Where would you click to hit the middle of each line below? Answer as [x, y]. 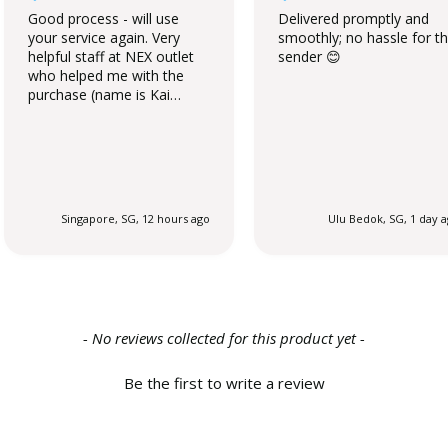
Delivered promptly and [353, 18]
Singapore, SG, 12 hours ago [135, 219]
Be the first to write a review [224, 382]
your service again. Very [90, 37]
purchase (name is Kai [99, 94]
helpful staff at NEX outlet [111, 56]
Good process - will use [103, 18]
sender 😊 [309, 56]
